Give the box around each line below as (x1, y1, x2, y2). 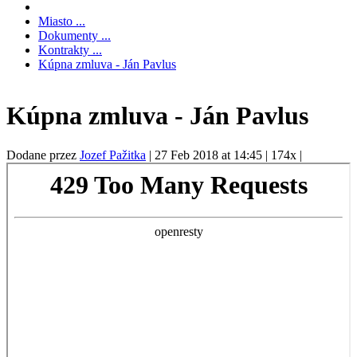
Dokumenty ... (38, 28, 111, 42)
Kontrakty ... (38, 42, 102, 57)
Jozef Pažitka (80, 147, 146, 162)
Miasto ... (38, 14, 85, 28)
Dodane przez (6, 147, 80, 162)
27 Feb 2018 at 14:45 (155, 147, 265, 162)
